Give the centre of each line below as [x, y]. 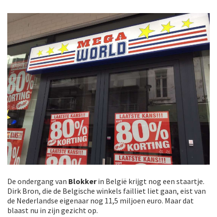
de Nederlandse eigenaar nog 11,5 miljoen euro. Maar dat [101, 201]
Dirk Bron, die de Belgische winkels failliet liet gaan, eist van [107, 191]
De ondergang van [38, 181]
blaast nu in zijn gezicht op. [53, 210]
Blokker [82, 181]
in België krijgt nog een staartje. [150, 181]
